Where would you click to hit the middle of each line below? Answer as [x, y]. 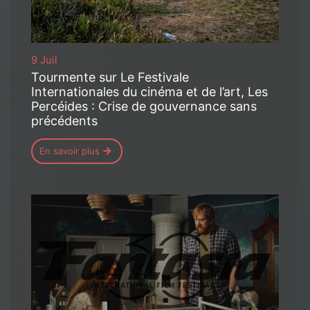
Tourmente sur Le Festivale [110, 77]
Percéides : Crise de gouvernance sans [144, 106]
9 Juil [44, 60]
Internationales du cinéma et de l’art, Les [149, 91]
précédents [66, 120]
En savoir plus [70, 151]
